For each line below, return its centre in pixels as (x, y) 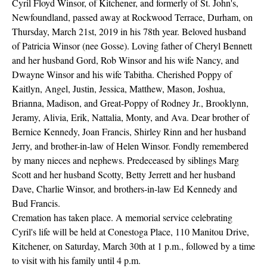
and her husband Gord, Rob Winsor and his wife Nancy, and (125, 60)
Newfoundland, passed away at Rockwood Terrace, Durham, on (132, 17)
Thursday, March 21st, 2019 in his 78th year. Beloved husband (129, 32)
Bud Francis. (36, 203)
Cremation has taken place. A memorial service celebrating (122, 218)
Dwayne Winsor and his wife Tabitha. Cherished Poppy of (122, 74)
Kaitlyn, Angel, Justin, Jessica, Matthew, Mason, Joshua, (119, 89)
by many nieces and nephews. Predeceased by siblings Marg (125, 160)
